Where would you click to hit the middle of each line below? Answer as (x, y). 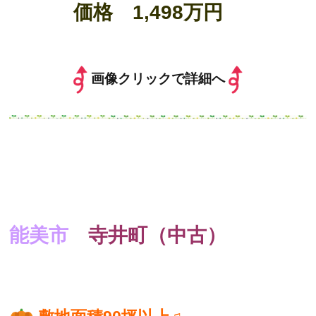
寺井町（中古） (158, 236)
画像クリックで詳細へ (158, 79)
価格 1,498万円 (158, 13)
